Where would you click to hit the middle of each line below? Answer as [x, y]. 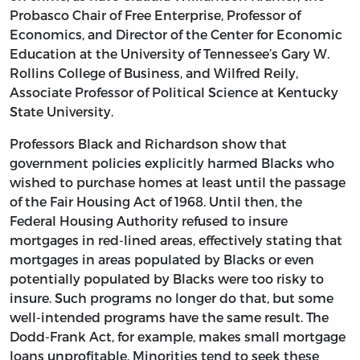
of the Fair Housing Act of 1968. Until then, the [156, 201]
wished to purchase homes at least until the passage [178, 182]
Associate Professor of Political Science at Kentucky [174, 92]
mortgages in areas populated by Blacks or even [162, 259]
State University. [61, 111]
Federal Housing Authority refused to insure [149, 220]
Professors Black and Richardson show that [148, 143]
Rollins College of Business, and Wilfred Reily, [154, 72]
